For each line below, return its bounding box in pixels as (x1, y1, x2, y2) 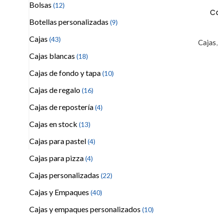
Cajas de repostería (29, 102, 95, 111)
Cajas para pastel (29, 136, 88, 145)
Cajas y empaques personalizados (29, 204, 142, 214)
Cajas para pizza (29, 153, 85, 163)
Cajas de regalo (29, 85, 82, 94)
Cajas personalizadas (29, 170, 101, 180)
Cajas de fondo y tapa (29, 68, 102, 77)
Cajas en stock (29, 119, 79, 128)
